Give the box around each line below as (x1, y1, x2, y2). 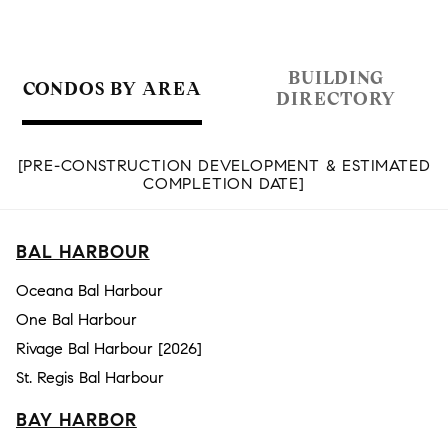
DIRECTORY (276, 87, 396, 110)
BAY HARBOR (16, 409, 137, 431)
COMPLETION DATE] (143, 174, 305, 193)
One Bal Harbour (16, 310, 137, 329)
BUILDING (287, 66, 385, 89)
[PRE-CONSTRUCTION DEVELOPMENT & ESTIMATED (17, 156, 431, 175)
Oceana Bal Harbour (16, 281, 163, 300)
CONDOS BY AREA (22, 76, 202, 100)
